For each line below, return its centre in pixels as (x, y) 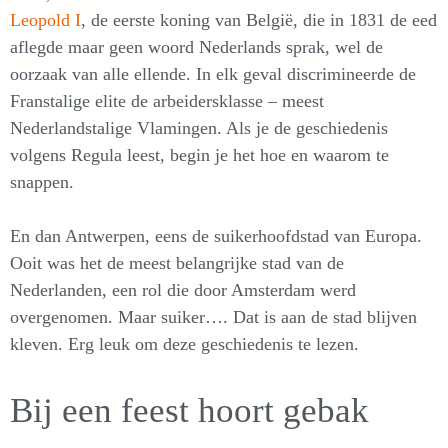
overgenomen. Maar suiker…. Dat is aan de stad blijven (213, 316)
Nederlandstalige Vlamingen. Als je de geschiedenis (199, 127)
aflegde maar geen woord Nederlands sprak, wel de (196, 46)
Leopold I (45, 19)
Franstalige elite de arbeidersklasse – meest (167, 100)
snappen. (42, 181)
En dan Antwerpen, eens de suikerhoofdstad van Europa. (216, 235)
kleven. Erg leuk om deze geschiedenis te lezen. (184, 343)
